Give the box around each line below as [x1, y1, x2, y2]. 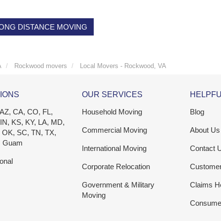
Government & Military [81, 181, 154, 189]
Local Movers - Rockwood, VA [80, 62, 166, 70]
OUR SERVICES [81, 90, 143, 99]
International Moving [81, 144, 147, 153]
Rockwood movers [14, 62, 67, 70]
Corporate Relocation [81, 162, 150, 171]
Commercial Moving [81, 126, 147, 135]
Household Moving [81, 108, 142, 116]
